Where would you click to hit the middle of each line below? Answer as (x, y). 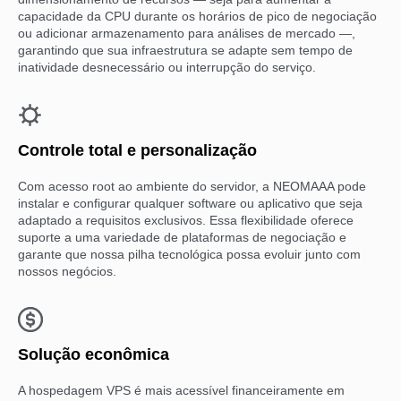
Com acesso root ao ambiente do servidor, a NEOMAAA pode (192, 186)
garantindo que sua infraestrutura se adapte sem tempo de (185, 50)
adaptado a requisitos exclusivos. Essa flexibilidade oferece (186, 220)
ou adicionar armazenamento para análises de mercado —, (187, 33)
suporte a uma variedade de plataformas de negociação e (182, 237)
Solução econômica (94, 354)
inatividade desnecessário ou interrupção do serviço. (167, 67)
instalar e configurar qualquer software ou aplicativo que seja (190, 203)
